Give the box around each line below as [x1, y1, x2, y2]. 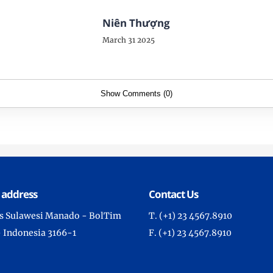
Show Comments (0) [101, 89, 172, 99]
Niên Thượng [102, 16, 171, 30]
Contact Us [149, 187, 198, 202]
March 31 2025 [102, 35, 155, 45]
